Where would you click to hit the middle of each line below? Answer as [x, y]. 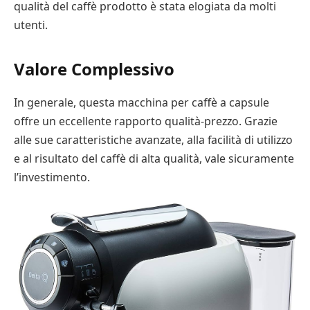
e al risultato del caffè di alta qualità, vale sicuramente [154, 158]
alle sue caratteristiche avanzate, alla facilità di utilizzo [153, 139]
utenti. [31, 25]
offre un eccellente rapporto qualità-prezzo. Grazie [146, 121]
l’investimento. [52, 177]
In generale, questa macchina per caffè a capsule [142, 102]
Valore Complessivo [94, 69]
